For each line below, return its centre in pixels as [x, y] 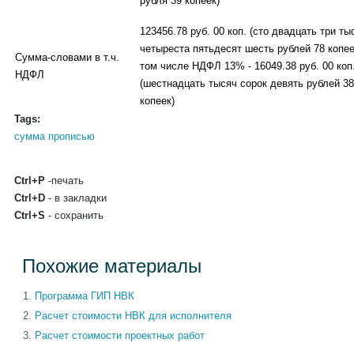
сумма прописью [55, 136]
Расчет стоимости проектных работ [120, 335]
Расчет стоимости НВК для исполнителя [133, 315]
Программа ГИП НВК [85, 296]
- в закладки [76, 198]
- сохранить [74, 215]
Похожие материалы [112, 265]
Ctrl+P [30, 180]
